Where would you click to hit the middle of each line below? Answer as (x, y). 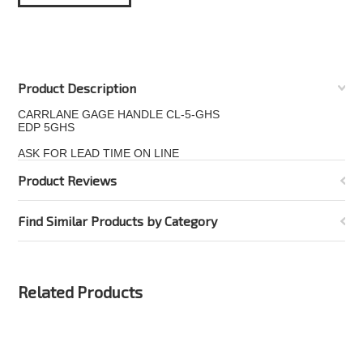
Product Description (77, 88)
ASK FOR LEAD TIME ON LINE (99, 153)
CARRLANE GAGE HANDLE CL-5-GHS (119, 114)
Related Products (81, 292)
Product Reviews (68, 180)
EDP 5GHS (47, 127)
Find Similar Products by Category (118, 221)
